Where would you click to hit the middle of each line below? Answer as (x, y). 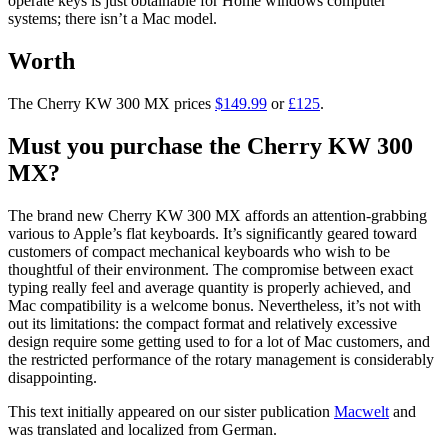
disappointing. (52, 378)
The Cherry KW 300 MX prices (111, 104)
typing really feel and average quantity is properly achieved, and (209, 288)
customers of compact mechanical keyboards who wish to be (199, 252)
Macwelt (361, 412)
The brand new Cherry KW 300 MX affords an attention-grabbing (217, 216)
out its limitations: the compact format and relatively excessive (202, 324)
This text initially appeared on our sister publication (171, 412)
